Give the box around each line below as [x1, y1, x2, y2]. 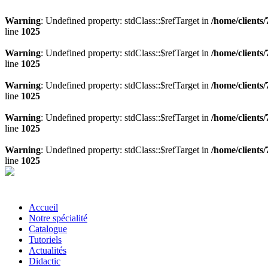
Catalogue [29, 224, 67, 234]
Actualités [29, 245, 66, 255]
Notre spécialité [29, 213, 87, 223]
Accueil [29, 202, 58, 212]
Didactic [29, 256, 60, 266]
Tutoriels [29, 234, 62, 245]
